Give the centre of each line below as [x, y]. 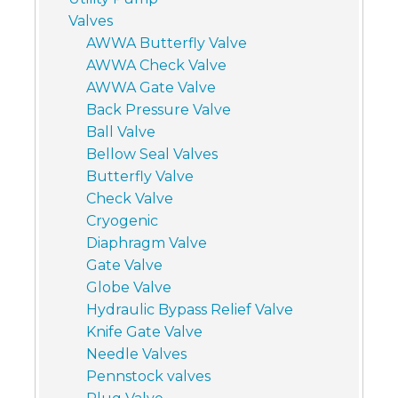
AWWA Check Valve [156, 65]
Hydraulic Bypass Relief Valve [189, 309]
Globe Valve [128, 287]
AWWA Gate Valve [151, 87]
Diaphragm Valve [146, 243]
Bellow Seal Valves [151, 154]
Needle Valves [136, 354]
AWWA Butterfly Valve [166, 43]
